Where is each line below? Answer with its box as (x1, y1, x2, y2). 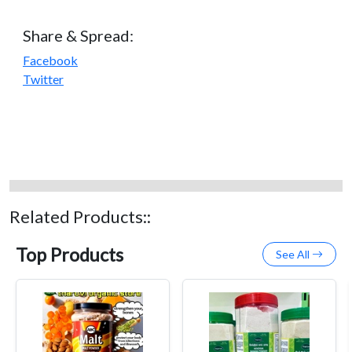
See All (276, 247, 312, 262)
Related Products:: (9, 207, 151, 228)
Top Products (16, 243, 123, 266)
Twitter (23, 71, 64, 87)
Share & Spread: (23, 26, 134, 46)
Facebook (23, 53, 78, 68)
